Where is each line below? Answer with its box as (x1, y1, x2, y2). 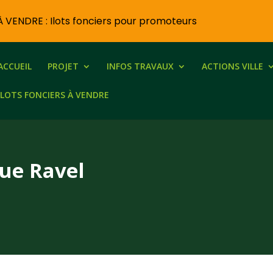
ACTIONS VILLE (202, 60, 264, 72)
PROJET (48, 60, 79, 72)
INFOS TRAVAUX (107, 60, 174, 72)
